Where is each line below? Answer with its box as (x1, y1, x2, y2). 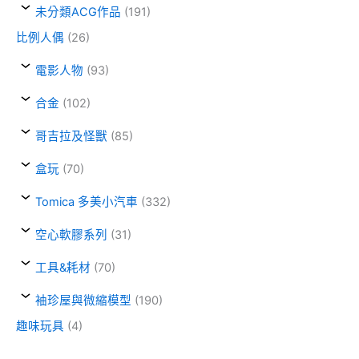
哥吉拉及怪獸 (35, 129, 107, 144)
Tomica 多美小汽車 (35, 195, 138, 210)
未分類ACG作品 (35, 5, 121, 20)
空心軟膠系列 (35, 227, 107, 242)
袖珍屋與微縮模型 (35, 292, 131, 308)
